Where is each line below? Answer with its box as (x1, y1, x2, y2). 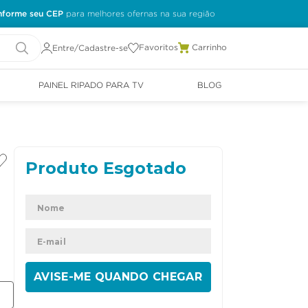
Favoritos (139, 44, 178, 52)
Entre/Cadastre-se (52, 44, 128, 52)
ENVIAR (96, 269, 140, 283)
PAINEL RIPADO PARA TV (38, 82, 144, 89)
